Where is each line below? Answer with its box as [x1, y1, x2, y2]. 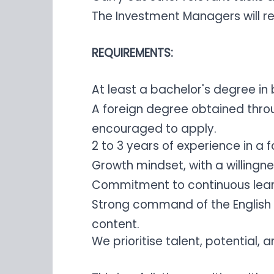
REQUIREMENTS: [92, 45, 173, 62]
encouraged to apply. [92, 120, 217, 135]
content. [92, 216, 139, 231]
